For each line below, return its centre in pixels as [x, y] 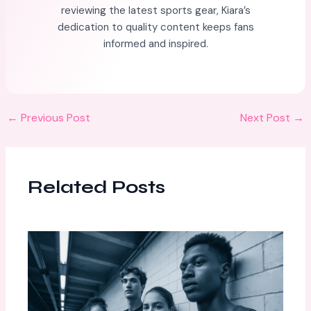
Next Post [266, 117]
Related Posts [97, 187]
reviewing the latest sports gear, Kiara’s [155, 11]
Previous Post [54, 117]
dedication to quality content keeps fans [155, 27]
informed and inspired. [155, 44]
